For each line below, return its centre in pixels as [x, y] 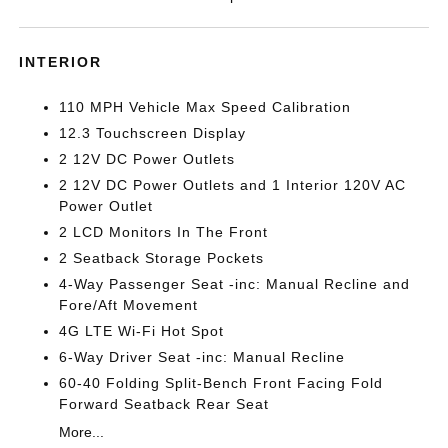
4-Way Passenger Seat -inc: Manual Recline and [235, 284]
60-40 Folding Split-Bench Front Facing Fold [221, 383]
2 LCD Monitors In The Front [164, 232]
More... [82, 432]
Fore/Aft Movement [129, 305]
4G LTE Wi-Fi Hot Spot [142, 331]
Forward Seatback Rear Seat [164, 404]
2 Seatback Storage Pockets [162, 258]
